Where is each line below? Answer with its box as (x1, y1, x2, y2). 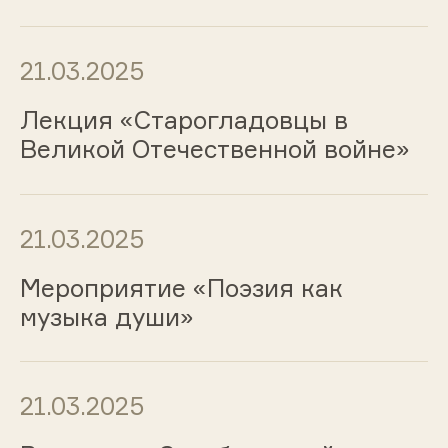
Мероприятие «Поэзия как (19, 272, 343, 303)
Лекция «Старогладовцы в (19, 104, 348, 135)
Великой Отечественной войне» (19, 133, 410, 164)
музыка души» (19, 301, 194, 332)
